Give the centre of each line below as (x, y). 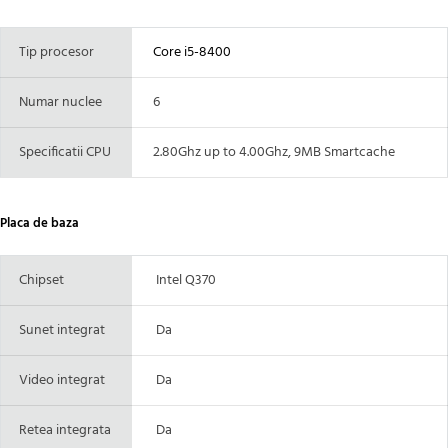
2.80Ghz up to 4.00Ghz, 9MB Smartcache (269, 152)
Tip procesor (53, 52)
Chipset (38, 280)
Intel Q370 (180, 280)
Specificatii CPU (62, 152)
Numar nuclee (57, 102)
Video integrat (59, 380)
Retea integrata (62, 430)
